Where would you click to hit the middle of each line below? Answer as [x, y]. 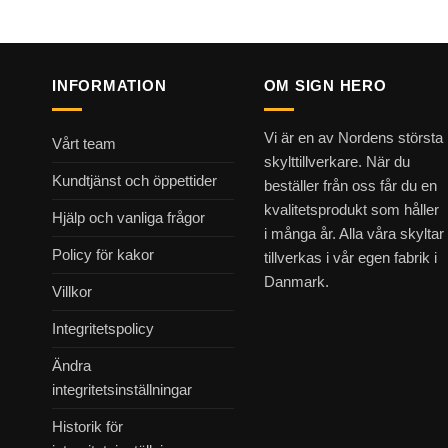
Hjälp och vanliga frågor [128, 218]
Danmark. [296, 282]
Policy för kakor [103, 255]
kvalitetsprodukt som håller [351, 210]
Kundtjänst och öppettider [134, 181]
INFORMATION [109, 85]
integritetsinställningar [122, 390]
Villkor [72, 292]
